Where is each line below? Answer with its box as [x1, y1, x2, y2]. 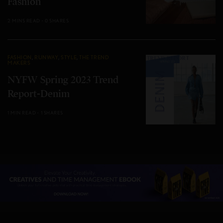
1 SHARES [40, 109, 63, 115]
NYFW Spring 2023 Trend [7, 73, 118, 86]
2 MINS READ [7, 17, 40, 23]
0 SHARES [45, 17, 69, 23]
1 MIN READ [7, 109, 36, 115]
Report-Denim [7, 87, 70, 100]
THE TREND [79, 53, 110, 61]
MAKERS [7, 59, 31, 66]
